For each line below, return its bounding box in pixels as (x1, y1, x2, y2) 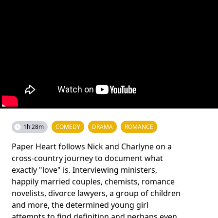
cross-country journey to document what (12, 153, 163, 163)
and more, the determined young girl (12, 200, 148, 210)
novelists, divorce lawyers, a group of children (12, 188, 181, 199)
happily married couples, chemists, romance (12, 176, 175, 187)
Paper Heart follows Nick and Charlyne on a (12, 141, 172, 152)
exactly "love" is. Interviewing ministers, (12, 164, 157, 175)
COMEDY (55, 123, 80, 131)
